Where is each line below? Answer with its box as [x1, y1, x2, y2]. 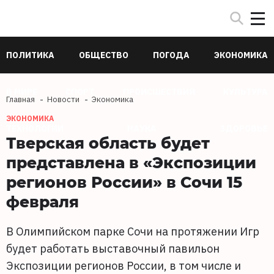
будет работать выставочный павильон [6, 242, 220, 256]
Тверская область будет [6, 132, 210, 153]
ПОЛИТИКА [6, 50, 54, 61]
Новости [47, 94, 80, 105]
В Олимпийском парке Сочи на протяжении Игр [6, 224, 259, 239]
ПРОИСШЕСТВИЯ [122, 86, 195, 97]
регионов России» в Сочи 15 [6, 171, 242, 192]
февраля [6, 191, 79, 212]
